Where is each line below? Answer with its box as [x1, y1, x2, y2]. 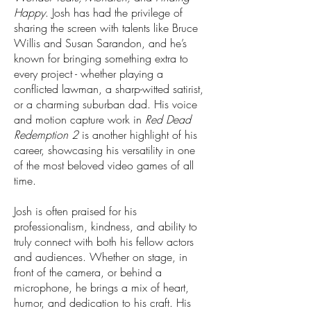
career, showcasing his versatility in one [14, 142, 195, 158]
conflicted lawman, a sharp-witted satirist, [14, 81, 203, 96]
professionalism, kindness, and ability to [14, 219, 197, 234]
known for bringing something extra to [14, 51, 188, 66]
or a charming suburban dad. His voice [14, 96, 197, 112]
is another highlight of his [78, 127, 197, 142]
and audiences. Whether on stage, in [14, 249, 187, 264]
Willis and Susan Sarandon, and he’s [14, 35, 187, 51]
